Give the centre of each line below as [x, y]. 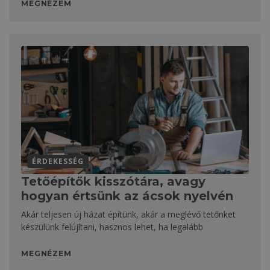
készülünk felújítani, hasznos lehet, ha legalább [112, 227]
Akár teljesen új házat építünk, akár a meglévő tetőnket [128, 214]
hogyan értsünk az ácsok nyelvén [127, 196]
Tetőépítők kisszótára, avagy [113, 181]
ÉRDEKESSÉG [58, 161]
